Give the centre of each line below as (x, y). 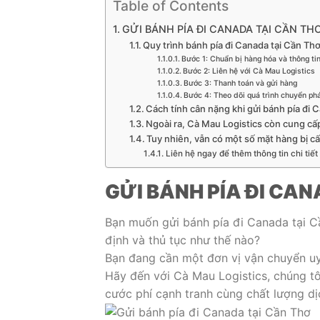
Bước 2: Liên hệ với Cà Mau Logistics (249, 71)
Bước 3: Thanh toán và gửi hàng (240, 83)
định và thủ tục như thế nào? (182, 240)
